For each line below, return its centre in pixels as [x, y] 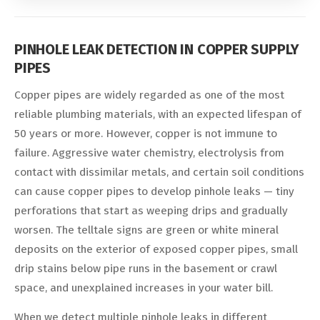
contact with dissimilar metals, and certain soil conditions [159, 172]
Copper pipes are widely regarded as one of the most [149, 95]
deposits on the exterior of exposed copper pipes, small [156, 249]
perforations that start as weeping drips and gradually [151, 210]
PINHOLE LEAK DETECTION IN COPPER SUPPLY [157, 49]
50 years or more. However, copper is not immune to [146, 133]
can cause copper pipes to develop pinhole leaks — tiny [154, 191]
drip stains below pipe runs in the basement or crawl [146, 268]
